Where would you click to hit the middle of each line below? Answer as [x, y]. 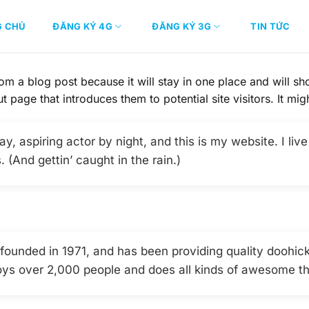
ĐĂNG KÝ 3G [182, 26]
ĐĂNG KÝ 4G [82, 26]
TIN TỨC [270, 26]
